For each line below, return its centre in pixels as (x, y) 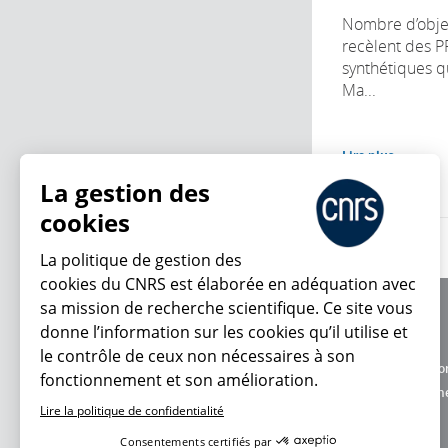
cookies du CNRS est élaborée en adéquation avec (228, 284)
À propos (367, 320)
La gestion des (125, 192)
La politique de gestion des (141, 260)
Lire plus (368, 155)
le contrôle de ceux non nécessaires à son (197, 356)
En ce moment (164, 382)
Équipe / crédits (386, 344)
